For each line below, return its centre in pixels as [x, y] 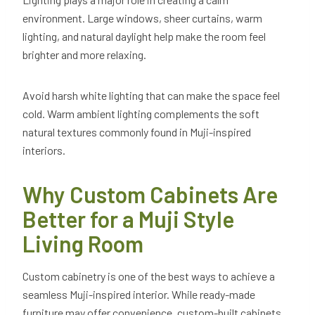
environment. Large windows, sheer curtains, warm [142, 18]
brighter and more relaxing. [85, 55]
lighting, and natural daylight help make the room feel [144, 37]
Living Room [85, 244]
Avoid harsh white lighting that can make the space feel [151, 96]
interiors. [45, 150]
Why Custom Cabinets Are [150, 194]
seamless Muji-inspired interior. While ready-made [139, 295]
